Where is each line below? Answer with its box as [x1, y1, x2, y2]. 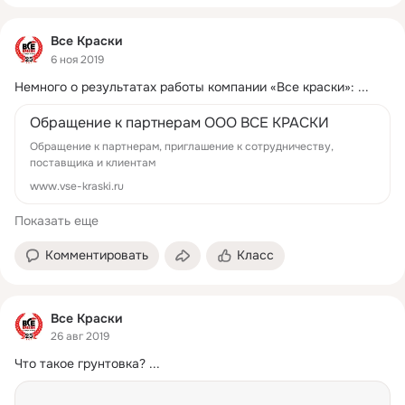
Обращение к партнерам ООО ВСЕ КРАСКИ [30, 112, 329, 132]
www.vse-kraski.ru [30, 178, 124, 193]
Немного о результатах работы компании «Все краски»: [14, 78, 354, 95]
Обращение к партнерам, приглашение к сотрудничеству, [30, 138, 334, 154]
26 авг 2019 [51, 329, 109, 344]
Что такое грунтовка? [14, 355, 146, 372]
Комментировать [45, 246, 148, 263]
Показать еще [14, 212, 99, 229]
